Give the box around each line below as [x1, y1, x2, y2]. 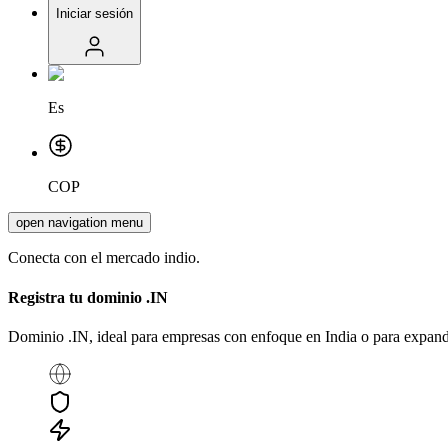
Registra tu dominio [8, 288, 142, 306]
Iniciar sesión [56, 5, 133, 21]
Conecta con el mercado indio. [8, 249, 200, 267]
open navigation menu [16, 215, 143, 231]
